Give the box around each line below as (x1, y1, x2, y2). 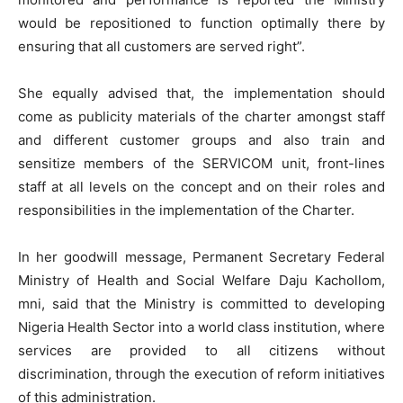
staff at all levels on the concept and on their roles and (18, 178, 385, 196)
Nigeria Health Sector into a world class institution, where (18, 318, 385, 336)
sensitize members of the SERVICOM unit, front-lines (18, 155, 385, 173)
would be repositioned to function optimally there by (18, 14, 385, 32)
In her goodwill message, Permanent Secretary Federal (18, 248, 385, 266)
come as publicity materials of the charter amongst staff (18, 108, 385, 126)
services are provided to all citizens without (18, 342, 385, 360)
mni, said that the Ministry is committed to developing (18, 295, 385, 313)
